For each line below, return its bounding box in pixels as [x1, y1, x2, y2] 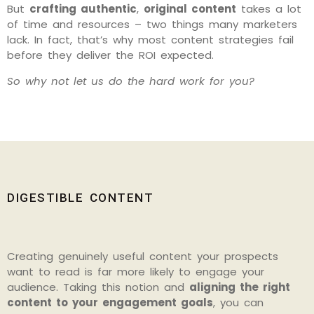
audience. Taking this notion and [7, 279, 189, 294]
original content [144, 1, 236, 17]
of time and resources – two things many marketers [7, 17, 297, 32]
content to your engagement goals [7, 294, 213, 310]
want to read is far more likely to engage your [7, 264, 264, 279]
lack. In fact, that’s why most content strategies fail [7, 32, 294, 48]
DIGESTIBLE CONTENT [7, 190, 153, 205]
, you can [213, 294, 264, 310]
